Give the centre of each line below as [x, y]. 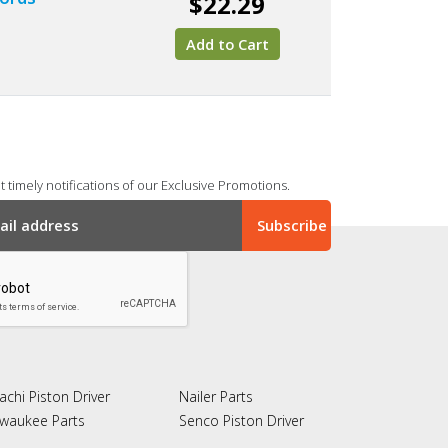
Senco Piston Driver [241, 421]
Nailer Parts [215, 397]
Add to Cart [227, 44]
